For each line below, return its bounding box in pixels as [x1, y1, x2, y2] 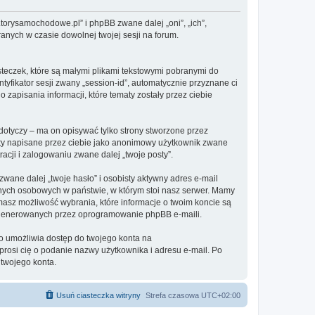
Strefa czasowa [146, 291, 201, 300]
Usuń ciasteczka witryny [56, 291, 141, 300]
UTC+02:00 [201, 291, 240, 300]
